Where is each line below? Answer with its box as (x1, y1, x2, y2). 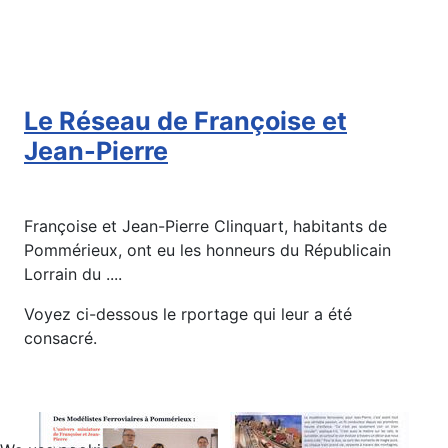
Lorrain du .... (24, 264, 122, 285)
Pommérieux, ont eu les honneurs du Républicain (24, 240, 391, 261)
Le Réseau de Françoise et (24, 106, 347, 137)
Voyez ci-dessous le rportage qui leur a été (24, 304, 352, 325)
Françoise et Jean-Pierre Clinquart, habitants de (24, 216, 387, 237)
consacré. (24, 328, 97, 349)
